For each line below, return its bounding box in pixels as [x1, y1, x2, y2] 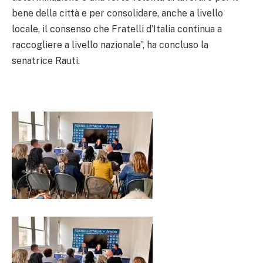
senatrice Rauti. [12, 55, 80, 66]
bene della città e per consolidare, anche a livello [12, 7, 223, 19]
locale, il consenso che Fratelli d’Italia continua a [12, 23, 222, 35]
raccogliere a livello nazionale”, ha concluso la [12, 39, 208, 50]
